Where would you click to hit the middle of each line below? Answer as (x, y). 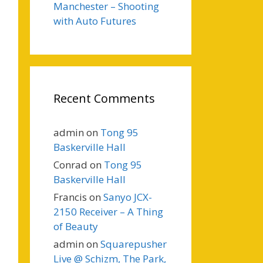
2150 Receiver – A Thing (108, 212)
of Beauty (76, 226)
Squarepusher (134, 244)
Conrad (70, 165)
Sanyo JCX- (128, 197)
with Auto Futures (95, 21)
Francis (70, 197)
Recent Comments (104, 98)
